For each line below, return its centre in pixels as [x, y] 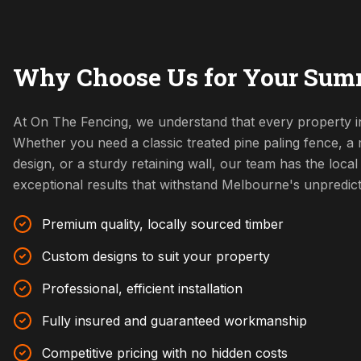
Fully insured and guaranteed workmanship [174, 321]
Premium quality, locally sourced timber [163, 224]
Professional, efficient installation [142, 288]
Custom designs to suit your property [156, 256]
